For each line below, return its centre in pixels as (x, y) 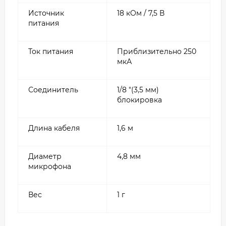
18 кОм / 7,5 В (141, 13)
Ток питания (51, 51)
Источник (46, 13)
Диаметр (45, 156)
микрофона (50, 166)
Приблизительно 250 (157, 51)
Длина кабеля (54, 128)
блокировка (139, 100)
